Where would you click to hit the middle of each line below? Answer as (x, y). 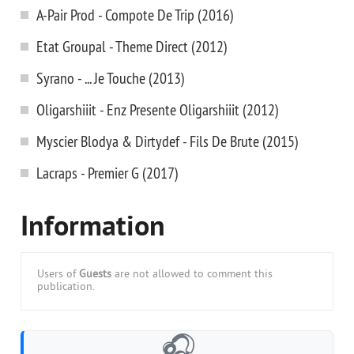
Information (93, 228)
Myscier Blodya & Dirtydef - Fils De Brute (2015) (168, 141)
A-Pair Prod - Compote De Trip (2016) (135, 15)
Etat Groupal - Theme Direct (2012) (132, 46)
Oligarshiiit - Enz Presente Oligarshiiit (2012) (158, 109)
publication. (66, 287)
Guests (95, 275)
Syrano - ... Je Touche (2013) (111, 78)
